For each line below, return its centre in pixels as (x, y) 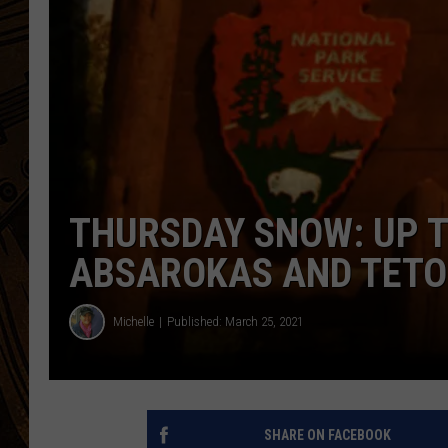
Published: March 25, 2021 (235, 322)
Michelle (133, 322)
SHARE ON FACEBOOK (327, 434)
